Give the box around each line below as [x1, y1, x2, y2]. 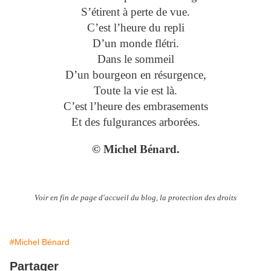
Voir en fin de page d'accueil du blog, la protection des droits [34, 193, 237, 203]
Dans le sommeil [97, 53, 174, 66]
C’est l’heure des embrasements [63, 100, 208, 113]
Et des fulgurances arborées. [71, 116, 200, 129]
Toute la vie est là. [94, 84, 177, 97]
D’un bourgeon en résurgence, [65, 68, 206, 82]
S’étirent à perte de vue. [81, 5, 190, 19]
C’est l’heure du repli [87, 21, 184, 34]
